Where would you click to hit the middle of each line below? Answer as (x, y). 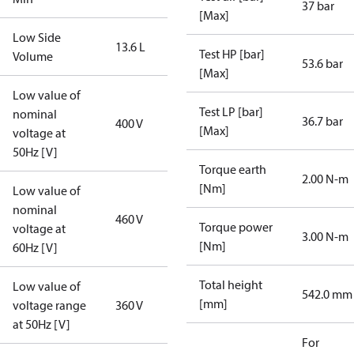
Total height (231, 284)
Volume (33, 56)
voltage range (49, 305)
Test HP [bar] (232, 54)
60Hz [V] (35, 247)
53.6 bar (322, 63)
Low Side (37, 37)
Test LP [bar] (231, 111)
